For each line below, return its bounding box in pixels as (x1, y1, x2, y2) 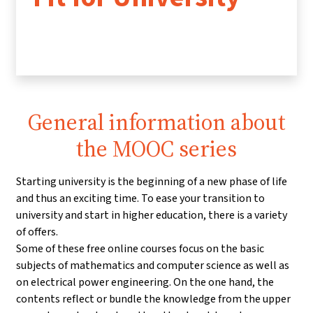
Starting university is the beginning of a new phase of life (16, 174, 287, 189)
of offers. (16, 224, 58, 240)
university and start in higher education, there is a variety (16, 208, 287, 223)
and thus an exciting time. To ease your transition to (16, 191, 265, 206)
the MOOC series (76, 133, 237, 165)
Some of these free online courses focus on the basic (16, 241, 264, 256)
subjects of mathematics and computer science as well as (16, 258, 289, 273)
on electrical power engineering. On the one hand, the (16, 275, 274, 290)
